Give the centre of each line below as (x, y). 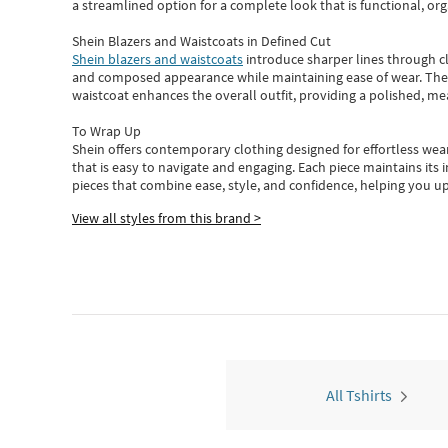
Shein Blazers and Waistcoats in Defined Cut (201, 41)
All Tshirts (359, 395)
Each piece (330, 167)
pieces (90, 185)
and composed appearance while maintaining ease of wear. (248, 77)
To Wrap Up (106, 131)
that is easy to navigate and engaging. (185, 167)
